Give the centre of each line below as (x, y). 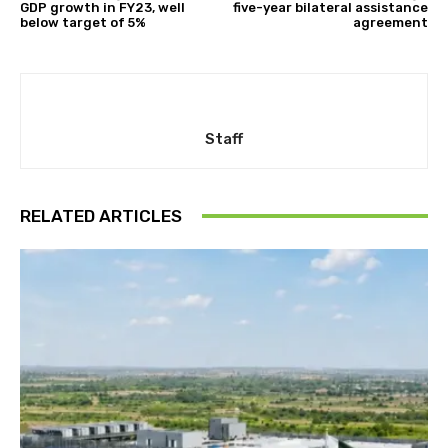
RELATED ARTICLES (101, 215)
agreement (390, 22)
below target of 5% (83, 22)
